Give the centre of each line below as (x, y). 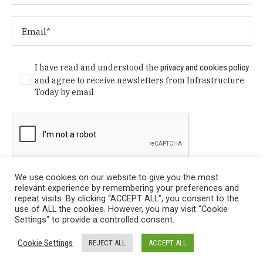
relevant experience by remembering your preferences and (127, 188)
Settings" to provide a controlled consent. (95, 220)
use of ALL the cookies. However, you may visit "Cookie (121, 209)
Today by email (65, 92)
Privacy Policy (46, 238)
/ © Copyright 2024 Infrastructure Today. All (155, 238)
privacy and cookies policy (205, 68)
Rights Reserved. (131, 252)
